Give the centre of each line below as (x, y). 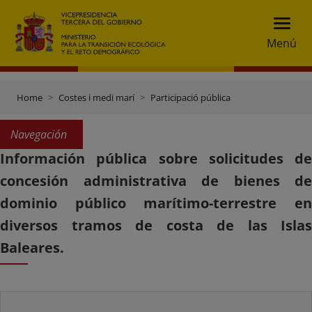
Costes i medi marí (96, 97)
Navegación (39, 134)
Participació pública (190, 97)
